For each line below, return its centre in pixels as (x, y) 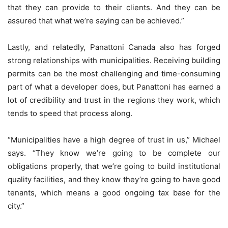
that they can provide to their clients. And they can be (114, 8)
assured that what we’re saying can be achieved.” (98, 21)
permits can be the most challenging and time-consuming (114, 74)
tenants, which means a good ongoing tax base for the (114, 193)
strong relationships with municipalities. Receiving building (114, 61)
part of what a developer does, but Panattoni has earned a (114, 87)
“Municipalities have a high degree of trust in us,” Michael (114, 140)
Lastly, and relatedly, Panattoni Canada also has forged (114, 47)
